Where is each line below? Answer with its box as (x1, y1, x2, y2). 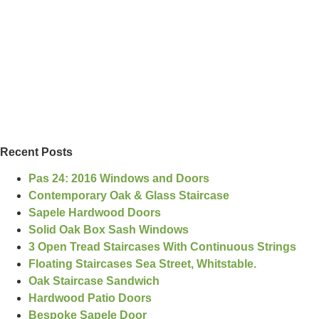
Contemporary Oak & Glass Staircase (28, 189, 229, 202)
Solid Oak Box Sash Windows (28, 224, 189, 236)
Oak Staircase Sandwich (28, 275, 159, 287)
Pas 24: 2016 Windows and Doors (28, 172, 209, 184)
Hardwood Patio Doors (28, 292, 152, 304)
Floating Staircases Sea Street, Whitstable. (28, 258, 256, 270)
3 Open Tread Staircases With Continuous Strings (28, 241, 296, 253)
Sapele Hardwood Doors (28, 206, 161, 219)
